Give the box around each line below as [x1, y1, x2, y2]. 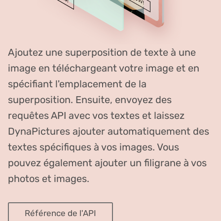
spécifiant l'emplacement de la [8, 77, 147, 90]
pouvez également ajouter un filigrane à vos [8, 156, 207, 169]
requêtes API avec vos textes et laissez [8, 109, 184, 121]
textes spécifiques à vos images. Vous [8, 141, 179, 153]
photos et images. [8, 172, 89, 184]
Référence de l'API [25, 208, 96, 218]
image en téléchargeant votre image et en [8, 62, 199, 74]
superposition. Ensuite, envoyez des [8, 93, 172, 106]
